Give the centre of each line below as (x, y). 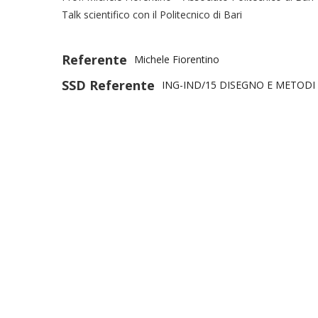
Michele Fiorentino (177, 59)
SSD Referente (108, 85)
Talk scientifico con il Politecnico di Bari (152, 14)
